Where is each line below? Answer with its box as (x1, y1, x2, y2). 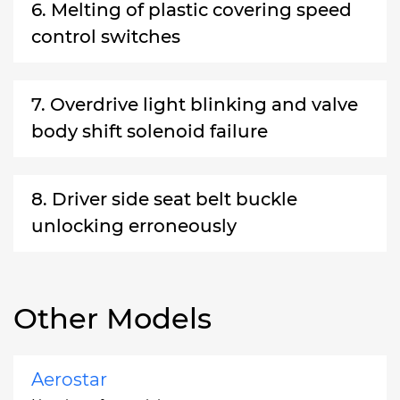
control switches (31, 25, 180, 47)
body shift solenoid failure (31, 120, 268, 142)
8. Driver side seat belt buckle (31, 187, 297, 210)
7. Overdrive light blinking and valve (31, 93, 358, 115)
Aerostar (31, 368, 107, 390)
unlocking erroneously (31, 214, 237, 237)
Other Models (13, 300, 212, 336)
